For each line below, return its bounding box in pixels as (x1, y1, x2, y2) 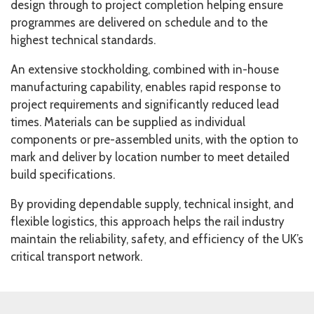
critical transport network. (11, 250, 142, 264)
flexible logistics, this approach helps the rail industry (11, 214, 285, 228)
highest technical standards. (11, 33, 156, 47)
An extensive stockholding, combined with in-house (11, 62, 279, 76)
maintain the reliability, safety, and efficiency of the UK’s (11, 232, 303, 246)
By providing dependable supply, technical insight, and (11, 197, 294, 211)
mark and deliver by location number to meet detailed (11, 150, 289, 164)
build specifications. (11, 168, 115, 182)
